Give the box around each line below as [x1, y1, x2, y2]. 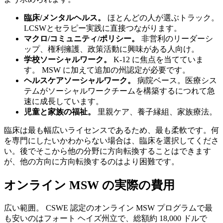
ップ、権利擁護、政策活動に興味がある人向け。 [24, 44, 199, 53]
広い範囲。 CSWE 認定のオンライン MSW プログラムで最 [4, 203, 213, 212]
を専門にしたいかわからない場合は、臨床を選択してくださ [4, 136, 219, 145]
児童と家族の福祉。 [24, 107, 96, 116]
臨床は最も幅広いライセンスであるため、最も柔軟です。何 [4, 125, 219, 134]
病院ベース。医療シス [135, 76, 217, 85]
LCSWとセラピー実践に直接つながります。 [24, 23, 182, 32]
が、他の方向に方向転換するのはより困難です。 [4, 157, 179, 166]
